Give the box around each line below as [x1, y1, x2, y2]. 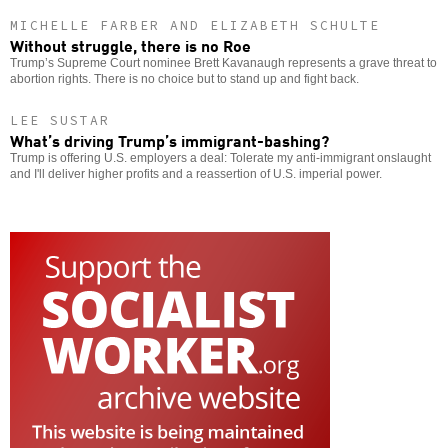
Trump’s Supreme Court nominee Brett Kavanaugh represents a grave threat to [10, 55, 437, 70]
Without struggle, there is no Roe [10, 32, 251, 57]
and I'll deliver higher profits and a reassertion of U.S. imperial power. [10, 166, 382, 181]
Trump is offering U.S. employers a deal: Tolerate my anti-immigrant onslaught [10, 150, 431, 165]
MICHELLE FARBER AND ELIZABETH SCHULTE [10, 16, 380, 34]
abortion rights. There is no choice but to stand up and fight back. [10, 71, 359, 86]
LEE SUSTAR [10, 111, 110, 129]
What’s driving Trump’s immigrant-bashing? [10, 127, 329, 152]
